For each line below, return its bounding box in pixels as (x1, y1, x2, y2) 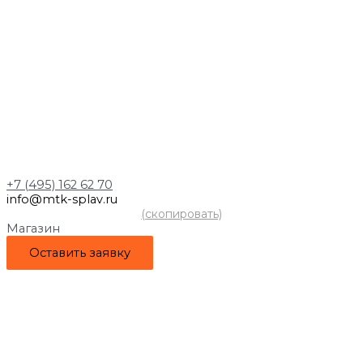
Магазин (6, 221, 60, 237)
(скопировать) (141, 207, 222, 222)
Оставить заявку (29, 246, 130, 261)
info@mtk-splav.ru (6, 192, 117, 207)
